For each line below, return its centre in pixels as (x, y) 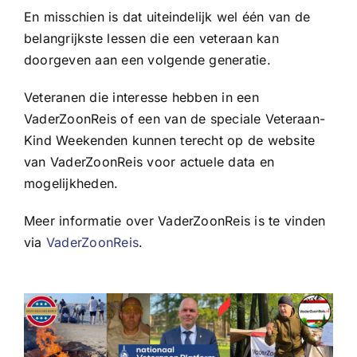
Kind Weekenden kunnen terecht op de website (169, 140)
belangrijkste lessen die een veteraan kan (151, 38)
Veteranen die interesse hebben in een (141, 97)
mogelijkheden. (71, 183)
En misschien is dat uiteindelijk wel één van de (167, 16)
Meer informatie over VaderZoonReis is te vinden (175, 220)
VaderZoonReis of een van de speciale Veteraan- (175, 118)
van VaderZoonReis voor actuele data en (149, 161)
